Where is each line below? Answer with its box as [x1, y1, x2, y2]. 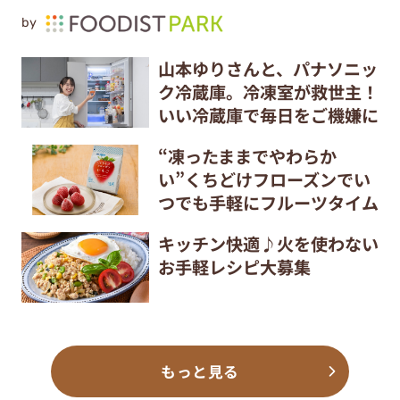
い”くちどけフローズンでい [157, 167, 371, 192]
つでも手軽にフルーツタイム [157, 190, 379, 215]
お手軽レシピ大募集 [157, 254, 311, 279]
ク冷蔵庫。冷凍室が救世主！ [157, 79, 379, 105]
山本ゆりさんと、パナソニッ [157, 56, 378, 82]
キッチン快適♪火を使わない [157, 230, 379, 256]
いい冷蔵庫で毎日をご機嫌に [157, 103, 379, 129]
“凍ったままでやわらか [157, 144, 337, 169]
